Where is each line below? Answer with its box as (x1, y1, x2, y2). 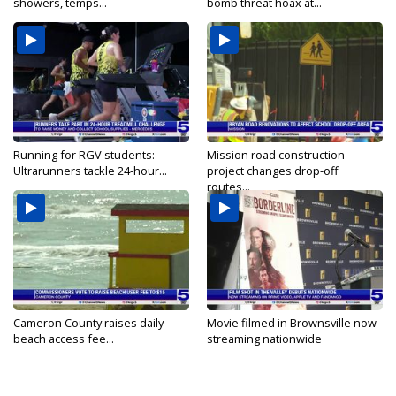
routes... (207, 179, 250, 194)
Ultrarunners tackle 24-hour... (13, 163, 167, 179)
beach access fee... (13, 331, 114, 346)
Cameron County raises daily (13, 315, 164, 331)
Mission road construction (207, 147, 345, 163)
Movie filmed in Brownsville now (207, 315, 377, 331)
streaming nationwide (207, 331, 322, 346)
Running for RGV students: (13, 147, 155, 163)
